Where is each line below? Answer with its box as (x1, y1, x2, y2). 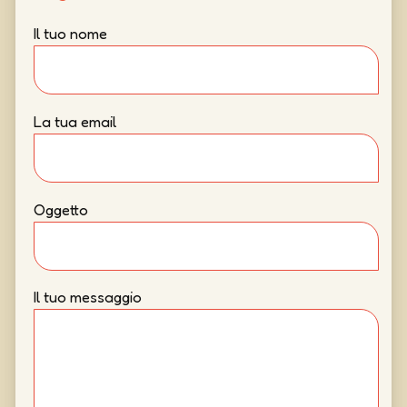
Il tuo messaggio (33, 288, 142, 307)
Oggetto (33, 200, 88, 219)
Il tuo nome (33, 24, 107, 43)
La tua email (33, 112, 116, 131)
